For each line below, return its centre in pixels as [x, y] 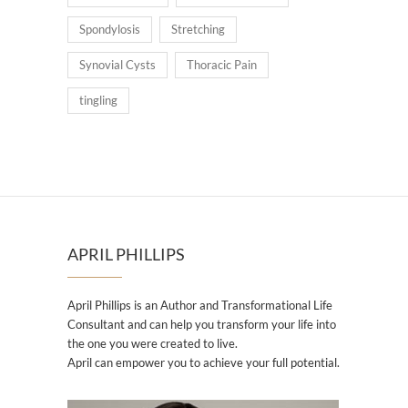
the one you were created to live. [153, 344]
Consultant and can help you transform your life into [202, 325]
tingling [98, 101]
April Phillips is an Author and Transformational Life [200, 306]
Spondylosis [110, 30]
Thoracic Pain [222, 65]
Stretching [198, 30]
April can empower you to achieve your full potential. [204, 363]
